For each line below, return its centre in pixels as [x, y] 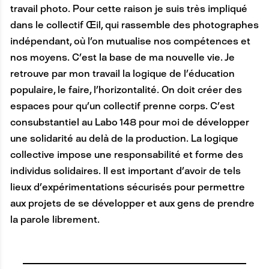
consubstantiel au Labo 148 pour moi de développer [129, 122]
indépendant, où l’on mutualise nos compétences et [130, 41]
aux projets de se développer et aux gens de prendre [132, 204]
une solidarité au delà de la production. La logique [124, 139]
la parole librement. [55, 220]
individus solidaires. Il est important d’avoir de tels [125, 171]
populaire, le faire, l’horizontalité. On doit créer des [126, 90]
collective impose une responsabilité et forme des [126, 155]
